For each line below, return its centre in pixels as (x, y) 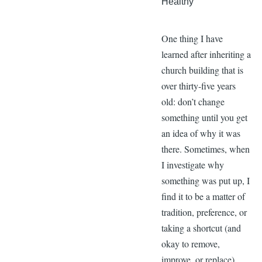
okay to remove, (190, 243)
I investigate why (192, 164)
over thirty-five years (198, 85)
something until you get (204, 117)
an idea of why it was (201, 133)
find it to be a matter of (203, 196)
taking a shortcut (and (201, 227)
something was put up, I (205, 180)
